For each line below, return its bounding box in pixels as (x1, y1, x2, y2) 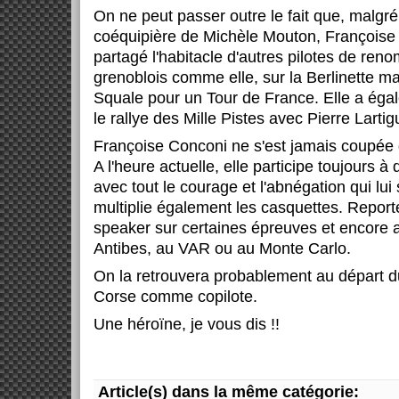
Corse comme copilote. (94, 288, 257, 305)
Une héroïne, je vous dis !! (94, 315, 280, 333)
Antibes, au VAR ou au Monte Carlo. (94, 240, 351, 257)
